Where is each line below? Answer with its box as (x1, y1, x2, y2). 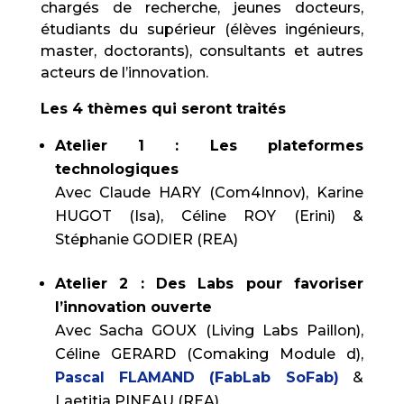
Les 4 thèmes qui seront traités (40, 100, 286, 117)
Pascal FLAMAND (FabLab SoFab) (54, 369, 339, 386)
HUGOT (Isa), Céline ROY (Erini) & (54, 207, 364, 225)
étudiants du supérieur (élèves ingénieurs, (40, 21, 364, 38)
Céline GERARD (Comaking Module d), (54, 345, 364, 363)
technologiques (54, 161, 179, 178)
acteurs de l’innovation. (40, 64, 208, 81)
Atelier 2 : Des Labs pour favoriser (54, 275, 364, 292)
